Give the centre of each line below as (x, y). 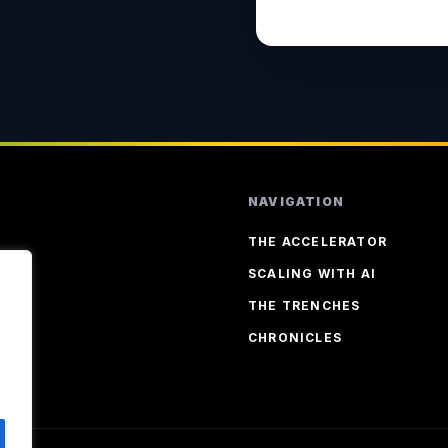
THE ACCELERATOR (317, 242)
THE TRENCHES (304, 306)
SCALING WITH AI (312, 274)
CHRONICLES (295, 338)
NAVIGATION (296, 202)
